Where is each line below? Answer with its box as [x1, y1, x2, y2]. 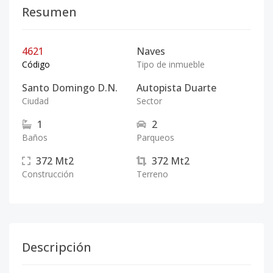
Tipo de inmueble [136, 58, 205, 70]
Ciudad [22, 95, 49, 107]
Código [22, 58, 50, 70]
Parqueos [136, 132, 174, 143]
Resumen [22, 4, 77, 20]
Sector [136, 95, 162, 107]
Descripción [22, 239, 91, 255]
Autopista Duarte [136, 81, 216, 94]
